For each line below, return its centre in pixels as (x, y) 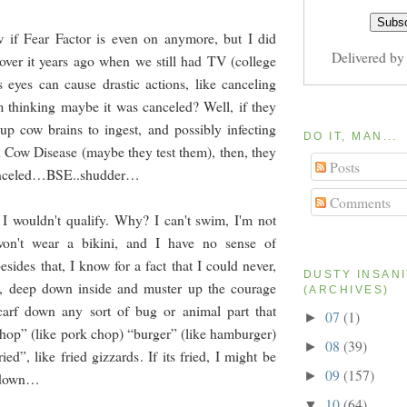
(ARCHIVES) (347, 290)
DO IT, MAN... (351, 137)
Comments (358, 203)
